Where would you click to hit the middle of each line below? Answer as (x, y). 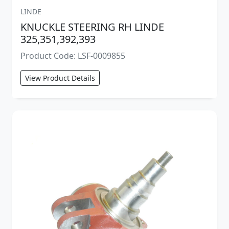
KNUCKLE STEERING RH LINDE (92, 27)
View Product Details (60, 78)
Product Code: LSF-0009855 (73, 55)
